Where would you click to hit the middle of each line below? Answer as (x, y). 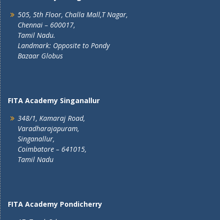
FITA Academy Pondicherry (55, 204)
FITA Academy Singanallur (54, 100)
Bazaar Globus (40, 56)
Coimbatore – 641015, (52, 149)
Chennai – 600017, (46, 25)
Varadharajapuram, (48, 128)
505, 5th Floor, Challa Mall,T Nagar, (73, 14)
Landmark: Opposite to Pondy (64, 45)
